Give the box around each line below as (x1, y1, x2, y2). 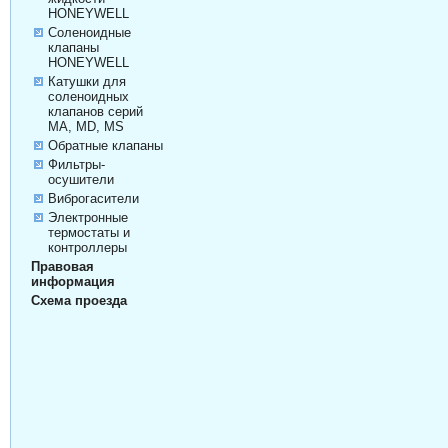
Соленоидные (47, 25, 131, 41)
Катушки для (47, 74, 126, 90)
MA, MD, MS (47, 119, 124, 135)
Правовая (30, 259, 94, 275)
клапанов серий (47, 104, 143, 120)
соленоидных (47, 89, 129, 105)
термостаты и (47, 225, 130, 241)
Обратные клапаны (47, 138, 163, 154)
